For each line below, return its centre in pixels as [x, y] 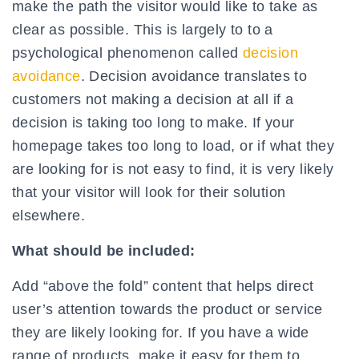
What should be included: [104, 251]
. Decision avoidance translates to [194, 77]
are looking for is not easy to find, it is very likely [173, 169]
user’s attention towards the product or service [167, 310]
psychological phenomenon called [127, 53]
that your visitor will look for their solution [149, 193]
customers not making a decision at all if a [153, 100]
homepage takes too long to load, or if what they [173, 146]
